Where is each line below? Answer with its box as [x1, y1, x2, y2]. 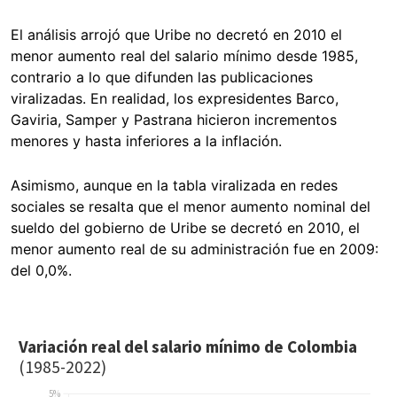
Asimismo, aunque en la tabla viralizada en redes [11, 175, 338, 194]
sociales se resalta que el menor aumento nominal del [11, 197, 370, 215]
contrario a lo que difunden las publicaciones [11, 67, 313, 86]
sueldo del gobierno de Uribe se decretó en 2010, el [11, 218, 360, 237]
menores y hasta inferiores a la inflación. [11, 131, 286, 150]
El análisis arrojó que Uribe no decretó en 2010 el [11, 25, 342, 43]
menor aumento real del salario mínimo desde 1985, [11, 46, 358, 65]
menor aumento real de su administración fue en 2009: [11, 239, 378, 258]
